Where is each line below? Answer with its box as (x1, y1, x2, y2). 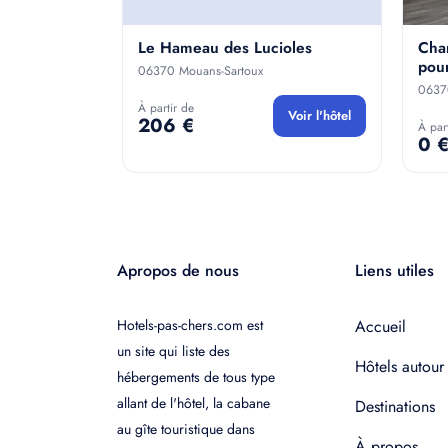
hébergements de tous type (117, 367, 275, 387)
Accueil (354, 315, 406, 338)
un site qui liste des (117, 341, 230, 361)
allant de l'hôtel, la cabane (117, 393, 270, 413)
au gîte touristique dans (117, 419, 255, 439)
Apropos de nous (117, 259, 239, 282)
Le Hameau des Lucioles (138, 36, 312, 59)
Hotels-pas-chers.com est (117, 315, 263, 335)
